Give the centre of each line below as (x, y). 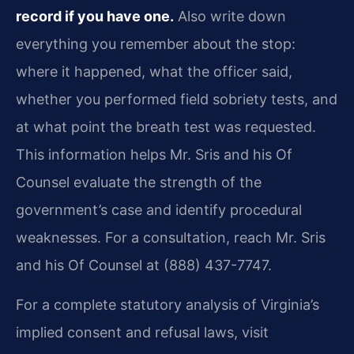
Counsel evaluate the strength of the (139, 183)
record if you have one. (95, 17)
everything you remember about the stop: (156, 44)
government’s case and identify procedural (159, 210)
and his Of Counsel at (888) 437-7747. (144, 265)
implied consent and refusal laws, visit (142, 332)
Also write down (230, 17)
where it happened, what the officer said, (154, 72)
